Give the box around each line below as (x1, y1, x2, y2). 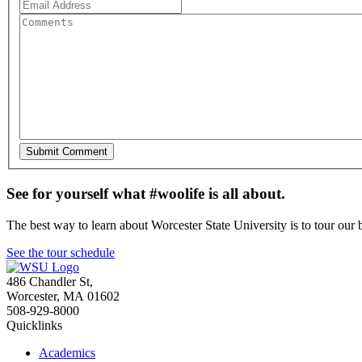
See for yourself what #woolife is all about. (6, 185, 285, 203)
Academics (39, 345, 95, 360)
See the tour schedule (6, 245, 115, 259)
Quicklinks (6, 318, 62, 332)
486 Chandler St (6, 274, 90, 288)
